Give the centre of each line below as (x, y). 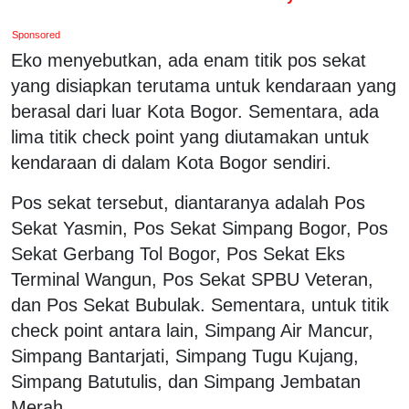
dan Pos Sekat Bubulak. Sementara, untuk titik (200, 304)
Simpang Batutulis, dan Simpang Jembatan (186, 381)
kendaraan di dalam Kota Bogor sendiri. (171, 162)
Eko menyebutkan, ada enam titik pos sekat (189, 60)
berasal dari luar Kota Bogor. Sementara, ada (195, 111)
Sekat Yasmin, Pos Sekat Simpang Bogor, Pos (199, 228)
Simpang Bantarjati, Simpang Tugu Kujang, (185, 356)
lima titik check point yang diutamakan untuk (190, 136)
